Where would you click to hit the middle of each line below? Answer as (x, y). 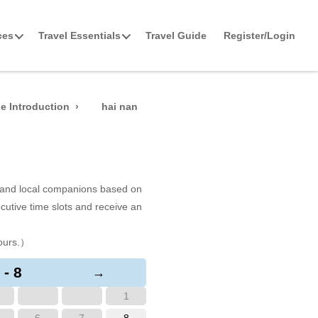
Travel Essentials (79, 35)
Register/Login (259, 35)
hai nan (120, 106)
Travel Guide (176, 35)
